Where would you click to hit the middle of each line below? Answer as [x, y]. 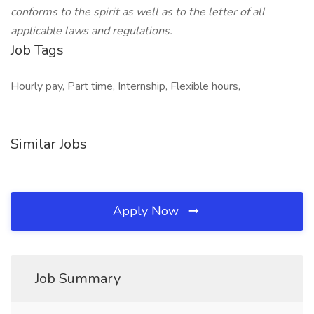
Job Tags [37, 50]
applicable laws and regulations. [91, 31]
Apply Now [148, 211]
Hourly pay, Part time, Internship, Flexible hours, [125, 86]
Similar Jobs [49, 144]
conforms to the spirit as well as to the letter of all [138, 12]
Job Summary [78, 279]
